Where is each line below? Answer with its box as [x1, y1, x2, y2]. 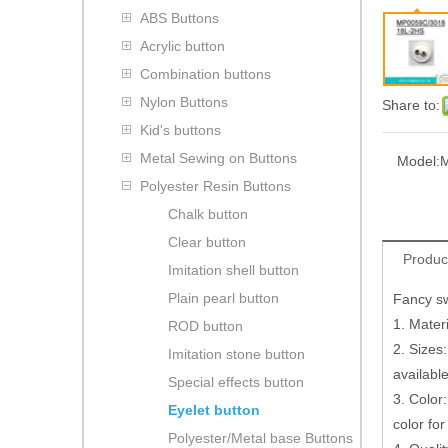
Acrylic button [140, 37, 225, 54]
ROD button [168, 317, 243, 334]
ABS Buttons [140, 9, 219, 26]
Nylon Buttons [140, 93, 228, 110]
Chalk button [168, 205, 248, 222]
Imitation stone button [168, 345, 305, 362]
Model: [397, 152, 440, 169]
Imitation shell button [168, 261, 299, 278]
